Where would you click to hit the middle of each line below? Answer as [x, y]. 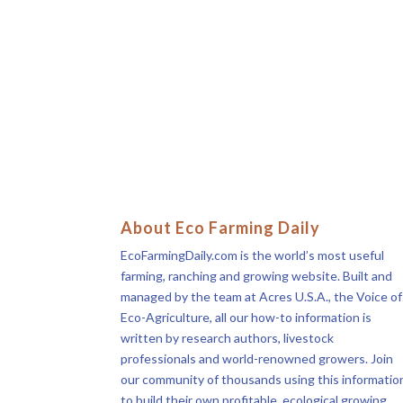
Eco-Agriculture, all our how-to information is [246, 317]
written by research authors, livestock [228, 337]
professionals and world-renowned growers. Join [257, 358]
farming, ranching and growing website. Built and [257, 275]
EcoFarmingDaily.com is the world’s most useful [253, 255]
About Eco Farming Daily [221, 227]
